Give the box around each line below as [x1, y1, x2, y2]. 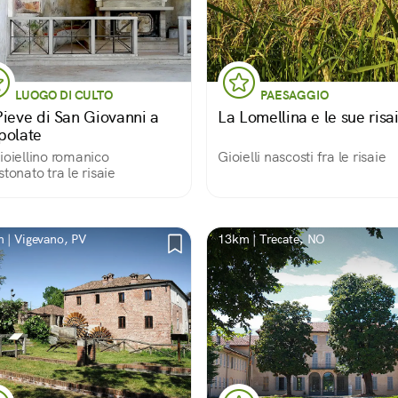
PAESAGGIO [260, 87, 329, 103]
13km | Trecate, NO [218, 231, 326, 247]
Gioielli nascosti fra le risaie [218, 147, 386, 166]
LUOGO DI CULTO [15, 87, 113, 103]
